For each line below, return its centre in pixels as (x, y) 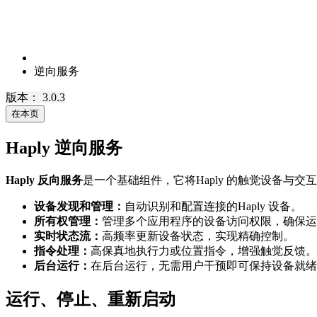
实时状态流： (68, 236)
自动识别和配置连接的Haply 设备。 (213, 207)
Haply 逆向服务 (64, 148)
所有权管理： (68, 221)
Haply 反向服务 (44, 180)
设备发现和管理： (79, 207)
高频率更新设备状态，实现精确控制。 (198, 236)
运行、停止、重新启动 (91, 300)
